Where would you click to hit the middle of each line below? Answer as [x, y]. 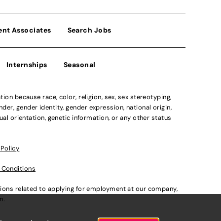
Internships [27, 64]
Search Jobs [89, 30]
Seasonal [79, 64]
